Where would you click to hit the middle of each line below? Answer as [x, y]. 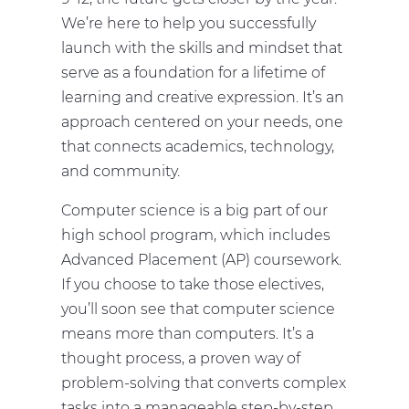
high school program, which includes [196, 236]
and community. [121, 172]
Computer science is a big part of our [195, 211]
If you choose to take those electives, [193, 285]
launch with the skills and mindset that [202, 48]
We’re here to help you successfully [189, 24]
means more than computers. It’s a [188, 334]
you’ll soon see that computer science [199, 309]
